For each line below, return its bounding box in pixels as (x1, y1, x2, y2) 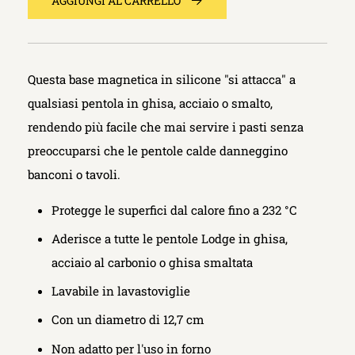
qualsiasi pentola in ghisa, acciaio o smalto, (28, 95, 273, 111)
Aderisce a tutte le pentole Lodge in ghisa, (52, 231, 288, 247)
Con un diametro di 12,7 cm (52, 311, 205, 328)
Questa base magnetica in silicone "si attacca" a (28, 71, 296, 87)
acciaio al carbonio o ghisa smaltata (52, 254, 254, 271)
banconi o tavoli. (28, 166, 120, 182)
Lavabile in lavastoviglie (52, 283, 191, 300)
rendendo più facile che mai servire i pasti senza (28, 119, 303, 135)
